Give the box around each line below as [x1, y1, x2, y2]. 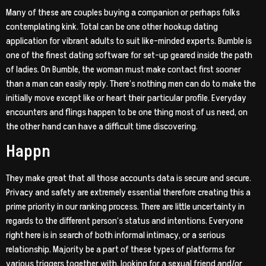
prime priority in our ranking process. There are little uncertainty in [6, 200, 245, 214]
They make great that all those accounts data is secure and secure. [6, 172, 251, 185]
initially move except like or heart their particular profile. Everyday [6, 91, 246, 104]
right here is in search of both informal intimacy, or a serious [6, 229, 225, 242]
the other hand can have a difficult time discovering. [6, 119, 198, 133]
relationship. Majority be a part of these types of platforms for [6, 243, 235, 256]
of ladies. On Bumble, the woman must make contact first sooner [6, 62, 241, 76]
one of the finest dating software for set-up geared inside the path [6, 48, 252, 62]
